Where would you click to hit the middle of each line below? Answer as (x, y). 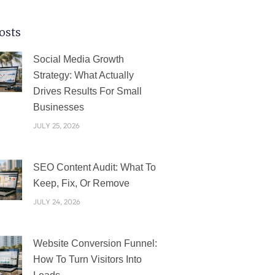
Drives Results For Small (87, 91)
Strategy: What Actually (83, 76)
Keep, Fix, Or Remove (81, 184)
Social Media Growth (78, 60)
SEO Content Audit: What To (94, 168)
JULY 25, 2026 (56, 126)
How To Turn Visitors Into (87, 260)
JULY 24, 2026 (56, 202)
